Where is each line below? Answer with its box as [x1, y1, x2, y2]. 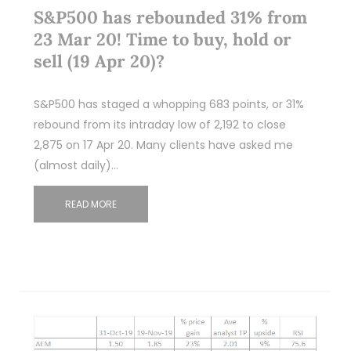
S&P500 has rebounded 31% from [33, 6, 307, 29]
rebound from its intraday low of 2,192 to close [33, 117, 286, 133]
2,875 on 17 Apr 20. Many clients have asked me [33, 137, 293, 154]
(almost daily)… [33, 157, 118, 174]
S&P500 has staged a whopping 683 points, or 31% [33, 96, 304, 113]
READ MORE [64, 197, 117, 212]
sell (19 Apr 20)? [33, 50, 165, 73]
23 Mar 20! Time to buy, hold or [33, 28, 291, 51]
